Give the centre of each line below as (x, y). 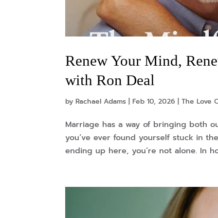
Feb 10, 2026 (154, 101)
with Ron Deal (110, 80)
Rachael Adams (101, 101)
